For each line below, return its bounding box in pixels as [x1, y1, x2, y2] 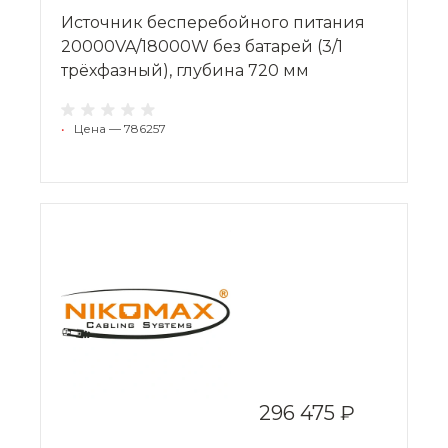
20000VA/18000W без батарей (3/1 [61, 36, 343, 56]
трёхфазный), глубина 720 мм [61, 60, 309, 80]
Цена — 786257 [74, 120, 166, 136]
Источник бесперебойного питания [61, 12, 365, 32]
